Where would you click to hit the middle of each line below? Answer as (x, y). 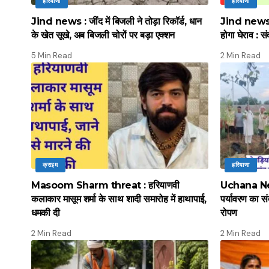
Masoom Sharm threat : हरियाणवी (105, 185)
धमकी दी (46, 213)
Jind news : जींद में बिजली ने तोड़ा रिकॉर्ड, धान (116, 21)
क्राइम (50, 165)
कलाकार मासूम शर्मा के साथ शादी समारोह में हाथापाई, (119, 199)
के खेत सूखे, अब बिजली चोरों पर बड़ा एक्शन (103, 35)
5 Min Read (52, 55)
